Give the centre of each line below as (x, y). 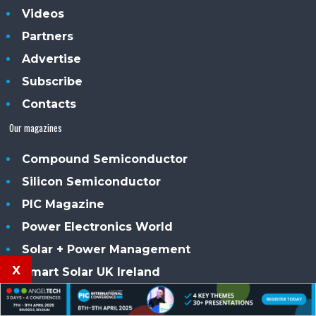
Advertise (52, 59)
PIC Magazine (63, 205)
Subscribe (53, 82)
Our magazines (36, 128)
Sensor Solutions (74, 295)
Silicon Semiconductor (92, 182)
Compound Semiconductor (105, 159)
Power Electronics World (98, 227)
